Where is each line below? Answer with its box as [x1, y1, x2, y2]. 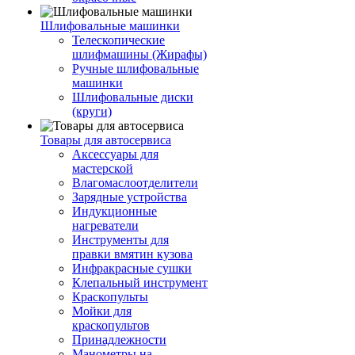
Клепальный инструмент [72, 276, 208, 289]
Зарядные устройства [72, 190, 187, 204]
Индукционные [72, 204, 157, 218]
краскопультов [72, 319, 150, 332]
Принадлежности [72, 333, 166, 346]
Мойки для [72, 304, 132, 318]
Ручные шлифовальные [72, 62, 199, 75]
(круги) [72, 105, 112, 118]
